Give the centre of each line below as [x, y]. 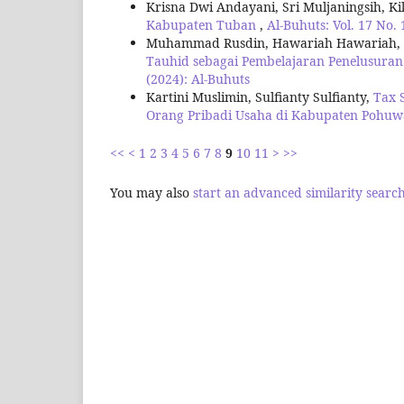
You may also [151, 192]
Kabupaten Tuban [203, 24]
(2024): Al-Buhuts [198, 78]
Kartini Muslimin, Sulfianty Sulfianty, [260, 96]
